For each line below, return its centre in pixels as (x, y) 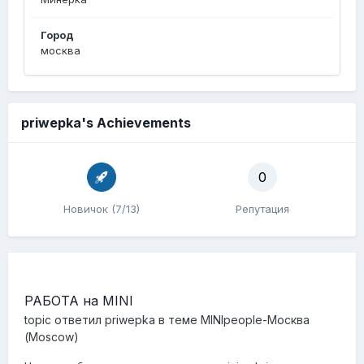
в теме (178, 320)
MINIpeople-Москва (255, 320)
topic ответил (65, 320)
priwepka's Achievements (106, 123)
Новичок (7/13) (102, 209)
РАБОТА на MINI (79, 301)
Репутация (262, 209)
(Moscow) (52, 337)
